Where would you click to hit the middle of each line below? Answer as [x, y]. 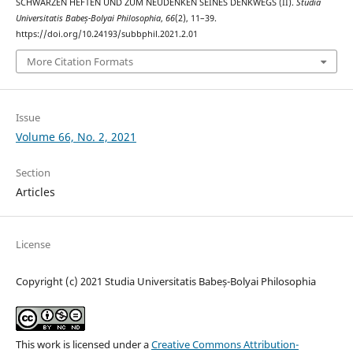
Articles [35, 192]
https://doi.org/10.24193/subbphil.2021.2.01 [106, 33]
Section [33, 173]
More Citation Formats [80, 62]
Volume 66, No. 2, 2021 [76, 137]
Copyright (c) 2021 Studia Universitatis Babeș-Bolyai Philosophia [165, 282]
